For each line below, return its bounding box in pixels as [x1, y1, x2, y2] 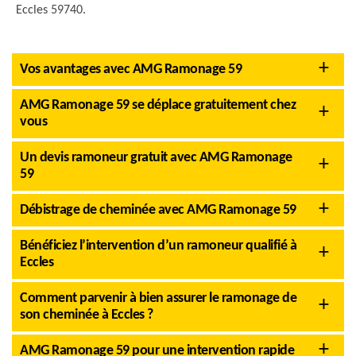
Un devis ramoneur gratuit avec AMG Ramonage [20, 150, 292, 165]
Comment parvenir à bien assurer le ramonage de [20, 291, 296, 306]
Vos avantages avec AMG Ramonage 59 [20, 62, 242, 77]
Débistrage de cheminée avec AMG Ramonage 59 [20, 203, 296, 218]
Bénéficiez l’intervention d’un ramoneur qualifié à [20, 238, 296, 253]
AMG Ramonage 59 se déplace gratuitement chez [20, 98, 296, 113]
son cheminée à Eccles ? [20, 308, 153, 323]
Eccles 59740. [16, 4, 86, 17]
